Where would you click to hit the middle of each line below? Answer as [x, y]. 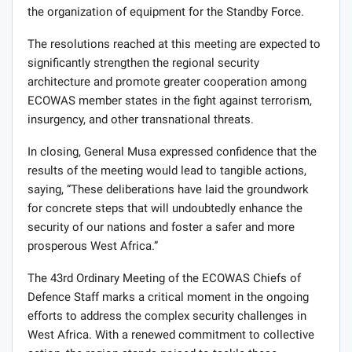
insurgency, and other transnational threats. [141, 120]
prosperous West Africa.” [93, 246]
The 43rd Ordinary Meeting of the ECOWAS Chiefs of [164, 279]
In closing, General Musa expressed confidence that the [172, 152]
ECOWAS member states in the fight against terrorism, [170, 101]
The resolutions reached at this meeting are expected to [174, 44]
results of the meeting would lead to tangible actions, [167, 171]
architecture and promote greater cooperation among [167, 82]
